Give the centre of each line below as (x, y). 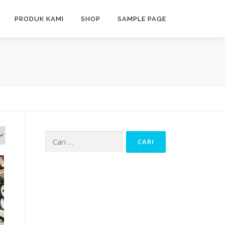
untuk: (54, 148)
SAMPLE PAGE (142, 19)
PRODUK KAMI (39, 19)
